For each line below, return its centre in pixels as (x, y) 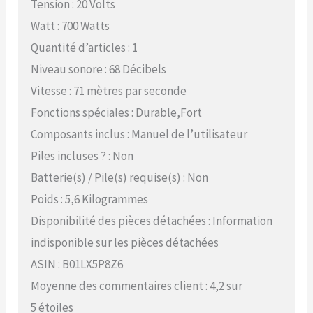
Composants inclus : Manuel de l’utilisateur (139, 134)
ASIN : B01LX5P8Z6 (77, 264)
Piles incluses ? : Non (82, 155)
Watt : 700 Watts (71, 26)
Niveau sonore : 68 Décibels (99, 69)
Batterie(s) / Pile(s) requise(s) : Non (120, 177)
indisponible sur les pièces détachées (125, 242)
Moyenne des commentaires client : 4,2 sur (137, 285)
